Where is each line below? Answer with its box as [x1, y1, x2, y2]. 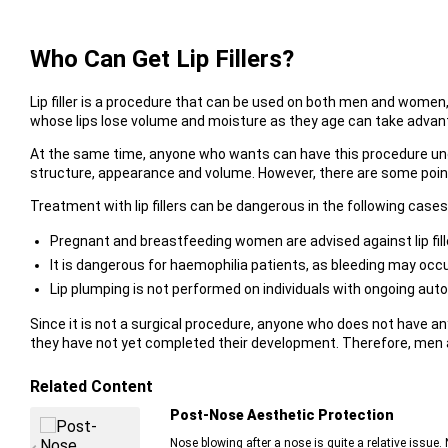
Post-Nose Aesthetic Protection [169, 407, 394, 424]
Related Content [29, 377, 153, 397]
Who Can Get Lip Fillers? [29, 45, 294, 74]
